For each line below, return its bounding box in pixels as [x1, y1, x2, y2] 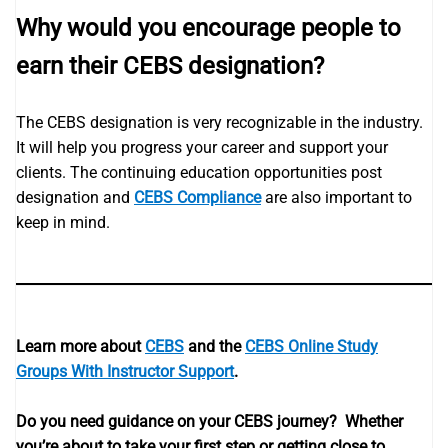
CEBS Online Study [245, 336, 378, 356]
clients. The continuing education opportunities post [16, 162, 382, 182]
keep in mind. [16, 212, 110, 232]
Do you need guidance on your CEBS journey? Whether [16, 411, 403, 431]
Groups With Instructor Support [16, 361, 234, 381]
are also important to [261, 187, 412, 207]
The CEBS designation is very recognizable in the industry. [16, 112, 423, 132]
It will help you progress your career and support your [16, 137, 388, 157]
